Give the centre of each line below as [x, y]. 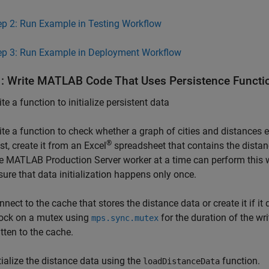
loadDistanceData [181, 261]
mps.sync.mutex [125, 218]
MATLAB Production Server [63, 160]
